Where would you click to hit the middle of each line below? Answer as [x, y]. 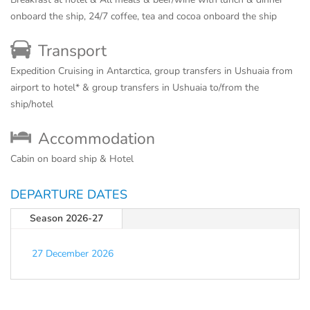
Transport [72, 51]
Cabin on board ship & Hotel [72, 159]
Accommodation [97, 139]
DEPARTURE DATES [69, 194]
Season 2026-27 [66, 218]
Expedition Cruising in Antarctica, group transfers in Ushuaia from [152, 71]
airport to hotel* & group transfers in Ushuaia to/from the [135, 88]
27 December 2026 [73, 254]
